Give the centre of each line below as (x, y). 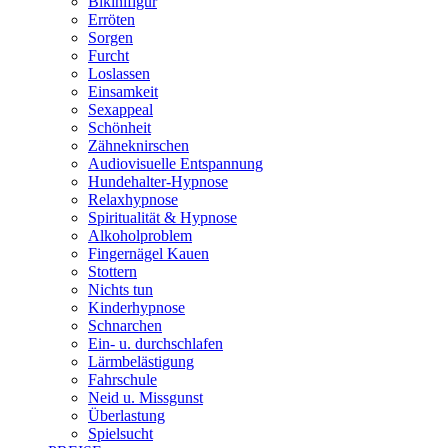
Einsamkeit (123, 91)
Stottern (112, 271)
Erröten (111, 19)
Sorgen (110, 37)
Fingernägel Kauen (148, 253)
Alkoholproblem (140, 235)
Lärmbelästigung (141, 361)
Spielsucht (120, 433)
